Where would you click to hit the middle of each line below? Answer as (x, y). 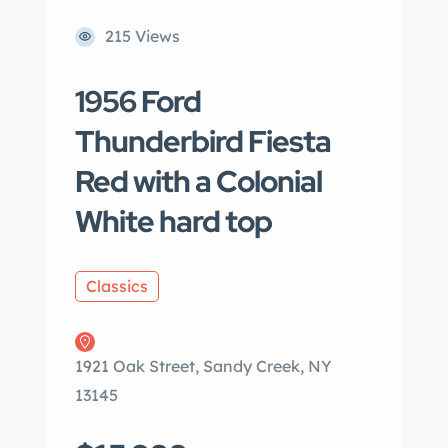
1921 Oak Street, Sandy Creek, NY (203, 366)
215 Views (142, 36)
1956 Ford (138, 101)
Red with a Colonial (198, 181)
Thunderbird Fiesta (203, 141)
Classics (117, 286)
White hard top (173, 221)
